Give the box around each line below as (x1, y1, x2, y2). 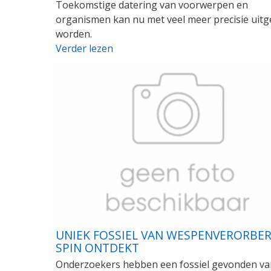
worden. (56, 27, 92, 41)
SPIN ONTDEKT (56, 240, 139, 256)
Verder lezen (56, 41, 113, 55)
